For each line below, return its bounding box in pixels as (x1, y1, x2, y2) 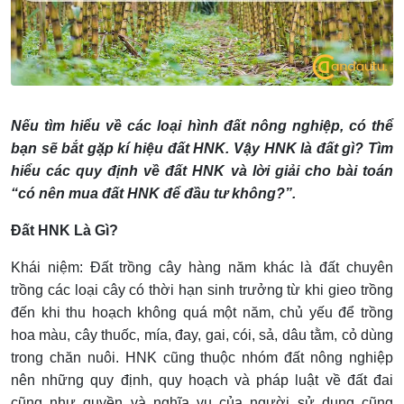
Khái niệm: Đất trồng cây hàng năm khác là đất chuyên (11, 260, 393, 276)
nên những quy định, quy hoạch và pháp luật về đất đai (11, 372, 393, 389)
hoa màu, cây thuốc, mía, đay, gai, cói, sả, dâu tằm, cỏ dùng (11, 327, 393, 344)
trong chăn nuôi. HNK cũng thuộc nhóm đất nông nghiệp (11, 350, 393, 366)
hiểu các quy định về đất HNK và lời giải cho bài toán (11, 163, 393, 179)
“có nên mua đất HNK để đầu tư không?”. (11, 186, 296, 202)
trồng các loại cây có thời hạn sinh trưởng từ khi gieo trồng (11, 282, 393, 298)
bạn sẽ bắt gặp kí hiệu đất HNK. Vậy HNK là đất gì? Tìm (11, 141, 393, 157)
